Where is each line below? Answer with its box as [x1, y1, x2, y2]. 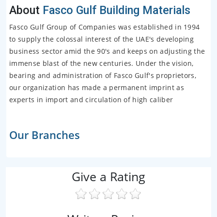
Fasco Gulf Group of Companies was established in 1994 [9, 22, 200, 31]
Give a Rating [72, 168, 145, 185]
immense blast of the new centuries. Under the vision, [9, 58, 194, 68]
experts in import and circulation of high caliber [9, 94, 173, 104]
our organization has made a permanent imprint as [9, 82, 184, 92]
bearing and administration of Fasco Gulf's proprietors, [9, 70, 197, 80]
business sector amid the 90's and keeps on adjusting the [9, 46, 205, 56]
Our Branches [9, 127, 80, 142]
